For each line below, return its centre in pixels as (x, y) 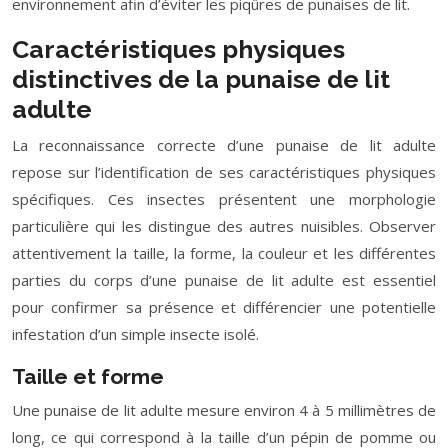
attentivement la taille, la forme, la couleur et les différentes (224, 253)
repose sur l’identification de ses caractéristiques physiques (224, 172)
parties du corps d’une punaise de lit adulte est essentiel (224, 280)
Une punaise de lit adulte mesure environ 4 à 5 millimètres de (224, 410)
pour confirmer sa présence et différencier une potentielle (224, 307)
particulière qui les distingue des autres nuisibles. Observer (224, 226)
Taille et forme (88, 376)
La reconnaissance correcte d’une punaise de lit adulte (224, 145)
